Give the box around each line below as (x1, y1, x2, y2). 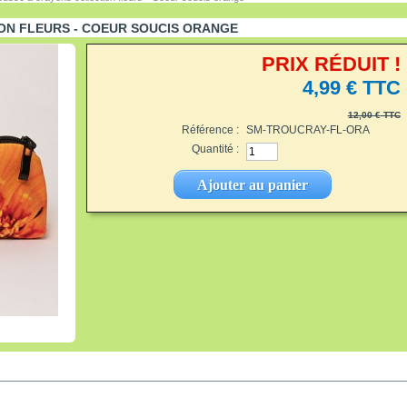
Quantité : (191, 142, 239, 155)
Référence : (181, 124, 239, 137)
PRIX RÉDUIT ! (261, 52, 401, 75)
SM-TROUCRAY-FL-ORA (245, 124, 370, 137)
